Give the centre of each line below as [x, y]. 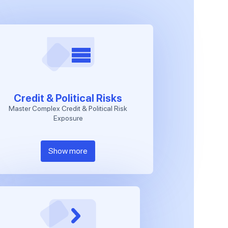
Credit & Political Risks [68, 98]
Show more [68, 151]
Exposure [68, 118]
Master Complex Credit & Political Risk [68, 108]
